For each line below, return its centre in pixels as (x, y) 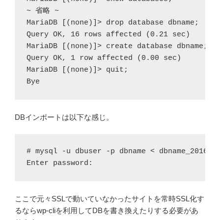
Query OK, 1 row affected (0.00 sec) (104, 58)
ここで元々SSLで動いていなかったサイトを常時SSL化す (110, 199)
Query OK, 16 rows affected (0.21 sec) (108, 34)
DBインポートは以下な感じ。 (64, 117)
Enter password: (60, 164)
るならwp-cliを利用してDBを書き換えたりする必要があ (107, 211)
